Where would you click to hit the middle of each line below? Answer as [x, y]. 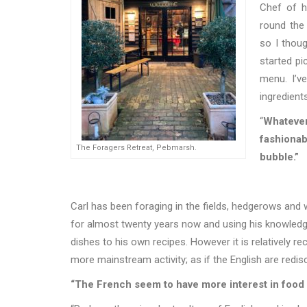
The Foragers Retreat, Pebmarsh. [136, 148]
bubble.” [279, 157]
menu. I [277, 79]
